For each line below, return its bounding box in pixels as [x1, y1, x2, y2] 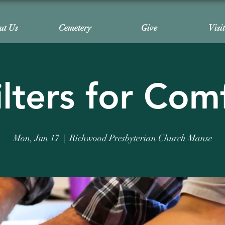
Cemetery [59, 23, 91, 33]
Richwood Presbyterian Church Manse [69, 133, 212, 144]
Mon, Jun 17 [13, 133, 59, 144]
